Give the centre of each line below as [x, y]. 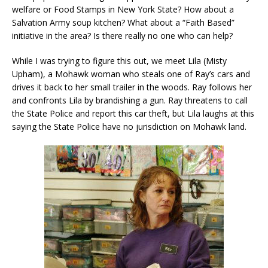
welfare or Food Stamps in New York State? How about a [123, 10]
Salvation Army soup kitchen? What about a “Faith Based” [123, 23]
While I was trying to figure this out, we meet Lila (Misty [119, 61]
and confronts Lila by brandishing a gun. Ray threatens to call [130, 100]
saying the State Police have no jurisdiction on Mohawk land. [129, 127]
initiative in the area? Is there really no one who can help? [122, 36]
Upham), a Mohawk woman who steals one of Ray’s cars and [131, 74]
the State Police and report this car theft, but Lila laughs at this [133, 114]
